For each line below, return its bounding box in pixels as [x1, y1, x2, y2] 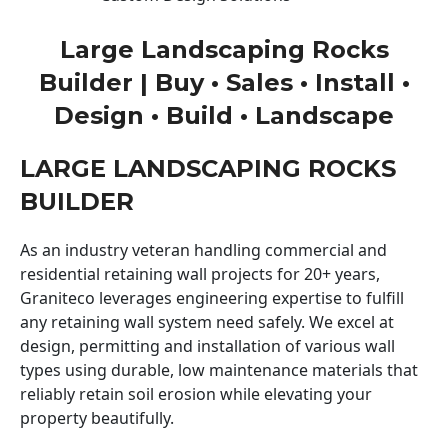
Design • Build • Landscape [54, 100, 394, 130]
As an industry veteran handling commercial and [20, 238, 387, 261]
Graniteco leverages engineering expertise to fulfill [20, 286, 404, 309]
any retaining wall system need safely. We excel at [20, 310, 394, 333]
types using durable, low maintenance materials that [20, 358, 418, 381]
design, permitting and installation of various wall [20, 334, 395, 357]
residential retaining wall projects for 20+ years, [20, 262, 380, 285]
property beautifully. [20, 406, 174, 429]
